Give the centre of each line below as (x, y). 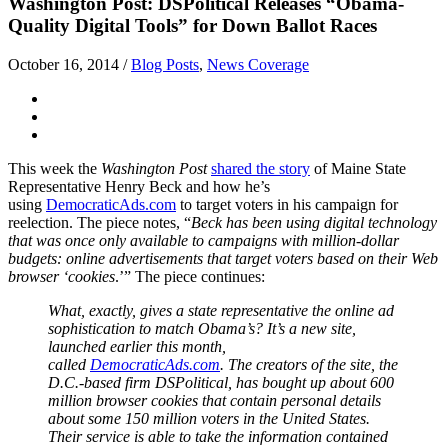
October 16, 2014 (65, 64)
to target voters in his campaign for (287, 204)
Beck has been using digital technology (314, 222)
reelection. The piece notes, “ (99, 222)
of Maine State (358, 168)
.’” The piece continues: (190, 276)
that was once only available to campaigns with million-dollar (203, 240)
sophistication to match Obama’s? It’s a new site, (202, 328)
